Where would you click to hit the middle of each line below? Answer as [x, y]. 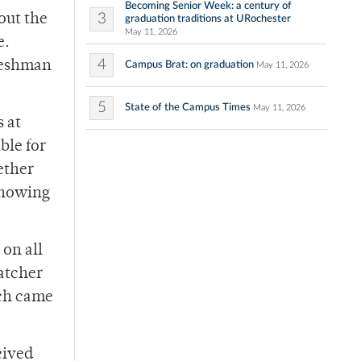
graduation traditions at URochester [208, 19]
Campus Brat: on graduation [189, 65]
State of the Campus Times [188, 108]
